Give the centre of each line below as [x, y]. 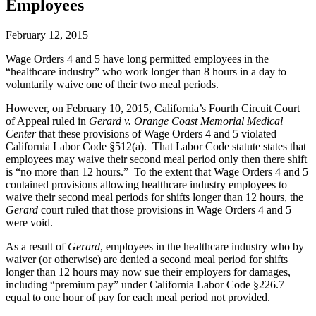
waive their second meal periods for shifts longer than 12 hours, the [154, 197]
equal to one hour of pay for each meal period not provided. [138, 298]
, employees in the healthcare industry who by [202, 247]
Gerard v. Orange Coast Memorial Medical [186, 121]
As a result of [37, 247]
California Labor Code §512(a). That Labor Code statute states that [156, 147]
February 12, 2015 [47, 35]
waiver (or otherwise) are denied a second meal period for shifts [147, 260]
